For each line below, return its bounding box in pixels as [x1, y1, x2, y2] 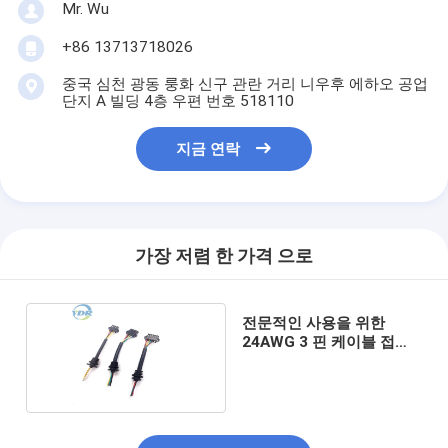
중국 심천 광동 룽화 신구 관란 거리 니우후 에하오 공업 [61, 74, 428, 93]
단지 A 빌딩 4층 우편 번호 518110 [61, 91, 294, 110]
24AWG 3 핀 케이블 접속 [241, 332, 410, 351]
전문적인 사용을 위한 [241, 313, 385, 332]
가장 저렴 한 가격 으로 [135, 246, 313, 267]
